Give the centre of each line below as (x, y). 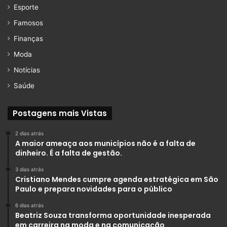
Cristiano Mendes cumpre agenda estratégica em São (117, 179)
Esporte (26, 7)
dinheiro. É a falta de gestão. (69, 153)
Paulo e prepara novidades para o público (94, 189)
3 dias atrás (29, 169)
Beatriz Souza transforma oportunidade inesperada (113, 215)
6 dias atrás (29, 205)
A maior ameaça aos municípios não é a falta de (105, 143)
